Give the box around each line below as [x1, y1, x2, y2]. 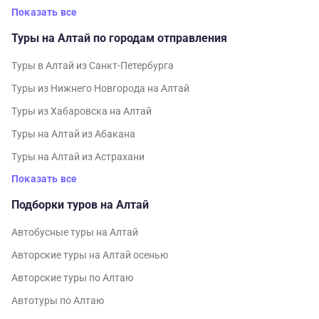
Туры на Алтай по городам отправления [11, 31, 227, 45]
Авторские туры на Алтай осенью [11, 249, 168, 261]
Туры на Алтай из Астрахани [11, 150, 145, 162]
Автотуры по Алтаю [11, 294, 104, 306]
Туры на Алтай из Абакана [11, 127, 135, 140]
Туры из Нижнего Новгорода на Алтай [11, 82, 189, 94]
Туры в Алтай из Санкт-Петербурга [11, 59, 174, 71]
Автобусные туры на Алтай [11, 226, 138, 238]
